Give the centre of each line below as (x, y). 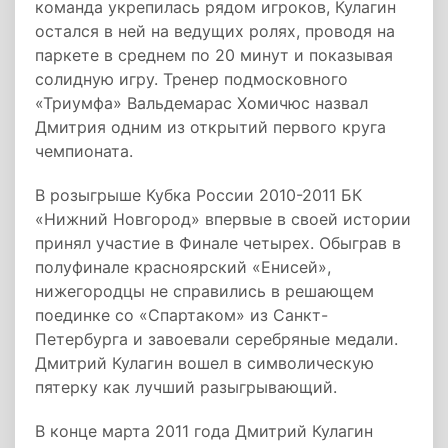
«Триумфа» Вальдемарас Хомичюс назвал (201, 103)
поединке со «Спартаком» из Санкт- (181, 315)
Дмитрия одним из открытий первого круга (210, 127)
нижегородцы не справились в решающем (204, 291)
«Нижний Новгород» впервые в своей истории (223, 219)
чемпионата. (84, 151)
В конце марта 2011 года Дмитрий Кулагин (204, 431)
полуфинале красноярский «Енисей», (183, 267)
